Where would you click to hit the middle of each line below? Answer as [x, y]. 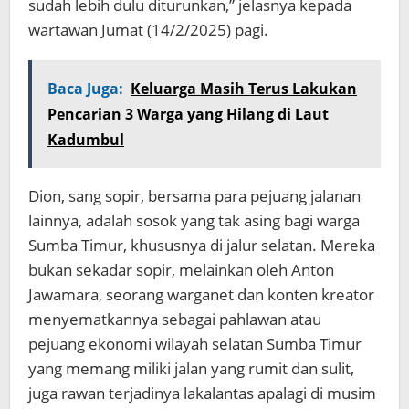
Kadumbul [86, 140]
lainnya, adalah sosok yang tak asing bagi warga [194, 220]
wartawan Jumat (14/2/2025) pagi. [148, 30]
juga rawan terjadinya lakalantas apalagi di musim [202, 393]
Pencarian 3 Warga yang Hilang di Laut [188, 114]
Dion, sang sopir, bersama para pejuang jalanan [194, 196]
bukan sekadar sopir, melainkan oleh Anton [181, 270]
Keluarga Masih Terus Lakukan [244, 89]
